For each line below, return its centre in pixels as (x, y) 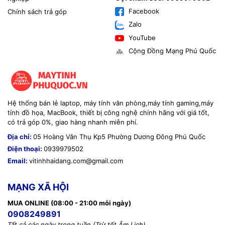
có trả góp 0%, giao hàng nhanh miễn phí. (73, 122)
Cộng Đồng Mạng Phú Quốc (171, 51)
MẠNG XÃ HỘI (38, 187)
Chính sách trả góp (37, 11)
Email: (18, 161)
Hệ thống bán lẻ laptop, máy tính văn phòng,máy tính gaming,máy (110, 103)
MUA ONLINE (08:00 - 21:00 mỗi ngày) (69, 203)
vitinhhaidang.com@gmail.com (76, 161)
